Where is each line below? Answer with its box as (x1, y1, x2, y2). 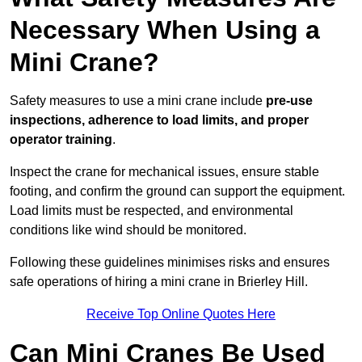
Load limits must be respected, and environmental (10, 204, 293, 218)
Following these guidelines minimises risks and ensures (10, 255, 330, 270)
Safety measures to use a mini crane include (10, 94, 266, 108)
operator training (10, 133, 112, 147)
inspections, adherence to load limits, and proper (10, 113, 309, 128)
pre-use (266, 94, 313, 108)
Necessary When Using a (10, 15, 320, 45)
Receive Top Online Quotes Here (86, 307, 276, 322)
